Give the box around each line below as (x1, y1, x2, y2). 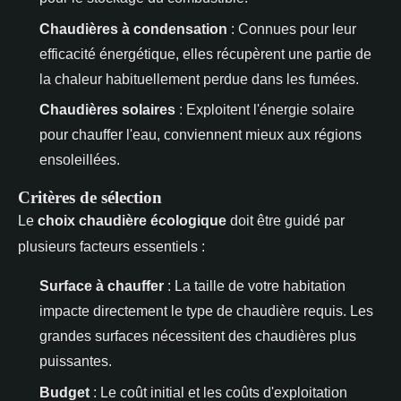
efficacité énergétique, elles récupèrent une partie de (39, 46, 371, 62)
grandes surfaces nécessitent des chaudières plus (39, 328, 356, 345)
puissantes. (39, 354, 112, 370)
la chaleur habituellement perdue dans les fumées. (39, 71, 359, 87)
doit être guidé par (226, 212, 345, 229)
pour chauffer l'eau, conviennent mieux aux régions (39, 127, 362, 143)
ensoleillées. (39, 152, 120, 168)
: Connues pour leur (227, 21, 356, 37)
